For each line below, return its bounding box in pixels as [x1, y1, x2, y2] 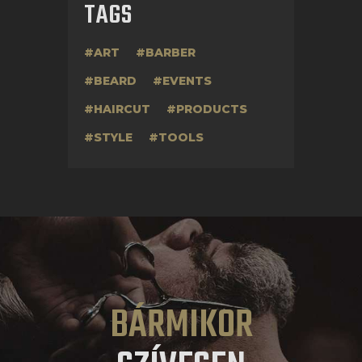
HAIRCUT [94, 102, 150, 117]
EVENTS [162, 74, 212, 89]
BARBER [145, 45, 196, 61]
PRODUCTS [176, 102, 247, 117]
